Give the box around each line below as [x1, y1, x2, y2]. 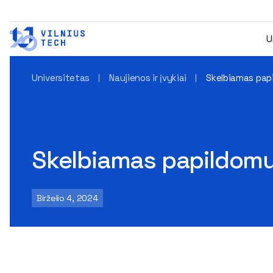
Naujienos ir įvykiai [109, 72, 187, 83]
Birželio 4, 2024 [37, 193, 98, 204]
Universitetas [32, 72, 90, 83]
